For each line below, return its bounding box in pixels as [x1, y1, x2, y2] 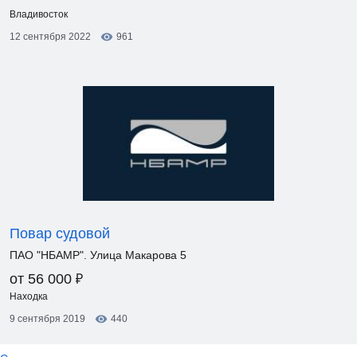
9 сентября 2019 [10, 313, 85, 324]
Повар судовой [10, 226, 110, 241]
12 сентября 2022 [10, 31, 91, 42]
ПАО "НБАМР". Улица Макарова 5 [10, 249, 186, 261]
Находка [10, 291, 48, 302]
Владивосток [10, 9, 68, 20]
